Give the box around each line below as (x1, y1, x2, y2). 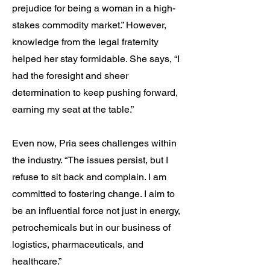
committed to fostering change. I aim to (12, 188, 175, 199)
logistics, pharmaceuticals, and (12, 239, 143, 250)
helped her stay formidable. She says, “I (12, 53, 180, 64)
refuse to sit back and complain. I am (12, 171, 166, 183)
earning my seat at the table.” (12, 104, 134, 115)
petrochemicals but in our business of (12, 222, 171, 233)
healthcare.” (12, 256, 61, 267)
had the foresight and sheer (12, 70, 128, 81)
